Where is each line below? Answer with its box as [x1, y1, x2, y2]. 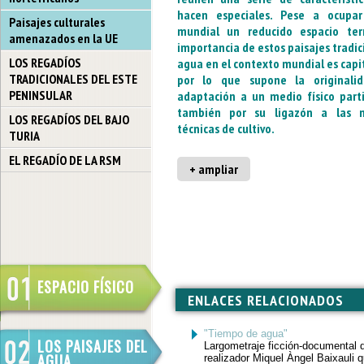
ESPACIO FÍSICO [37, 276, 134, 297]
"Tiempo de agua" [203, 327, 288, 340]
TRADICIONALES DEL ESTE [8, 71, 137, 87]
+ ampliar [188, 161, 238, 177]
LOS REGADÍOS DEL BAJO [8, 111, 129, 128]
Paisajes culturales [8, 14, 105, 30]
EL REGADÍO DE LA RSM [8, 152, 121, 168]
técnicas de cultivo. [176, 120, 275, 136]
